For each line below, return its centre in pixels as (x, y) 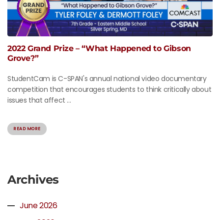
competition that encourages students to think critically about (110, 90)
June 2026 (39, 206)
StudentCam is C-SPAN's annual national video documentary (107, 79)
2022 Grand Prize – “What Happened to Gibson (99, 49)
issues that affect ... (39, 100)
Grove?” (23, 58)
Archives (33, 180)
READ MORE (27, 129)
